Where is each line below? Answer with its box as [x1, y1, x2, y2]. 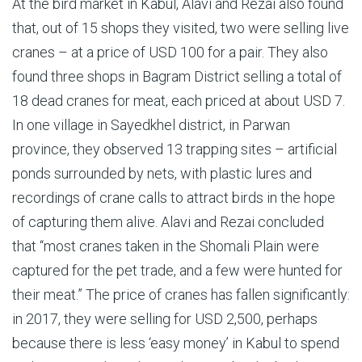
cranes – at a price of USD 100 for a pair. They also [12, 44, 328, 61]
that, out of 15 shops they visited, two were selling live [12, 19, 349, 36]
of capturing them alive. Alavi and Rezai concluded [12, 213, 324, 230]
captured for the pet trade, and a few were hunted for [12, 262, 343, 279]
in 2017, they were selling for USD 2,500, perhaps [12, 310, 318, 327]
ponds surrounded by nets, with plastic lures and [12, 165, 312, 182]
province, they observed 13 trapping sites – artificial [12, 141, 337, 158]
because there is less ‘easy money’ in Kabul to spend [12, 335, 339, 351]
